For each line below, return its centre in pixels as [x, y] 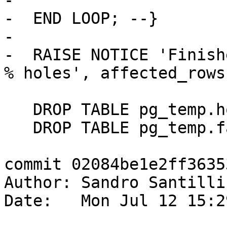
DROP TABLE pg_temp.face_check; [18, 128]
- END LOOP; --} [81, 18]
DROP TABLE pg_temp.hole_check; [18, 110]
